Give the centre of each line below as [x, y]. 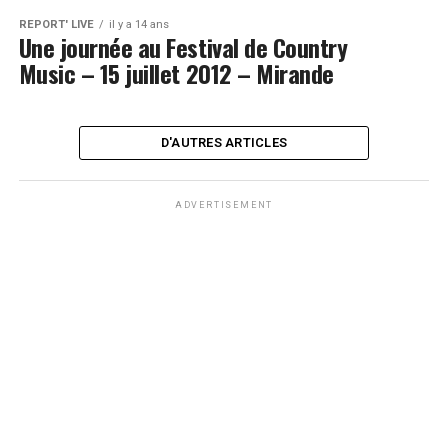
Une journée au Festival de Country [183, 46]
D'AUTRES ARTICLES [224, 142]
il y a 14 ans [138, 24]
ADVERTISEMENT [224, 204]
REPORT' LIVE [56, 24]
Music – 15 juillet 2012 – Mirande [176, 72]
